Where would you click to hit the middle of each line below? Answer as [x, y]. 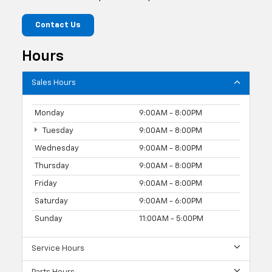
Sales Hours [54, 83]
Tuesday [57, 131]
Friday [46, 183]
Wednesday [57, 148]
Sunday [49, 219]
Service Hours [58, 248]
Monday [49, 113]
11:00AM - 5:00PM [171, 219]
